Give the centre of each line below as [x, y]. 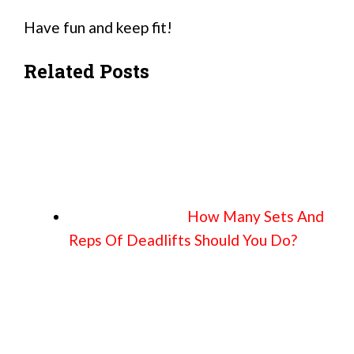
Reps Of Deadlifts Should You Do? [183, 240]
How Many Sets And [256, 217]
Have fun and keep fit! [98, 27]
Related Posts [87, 72]
